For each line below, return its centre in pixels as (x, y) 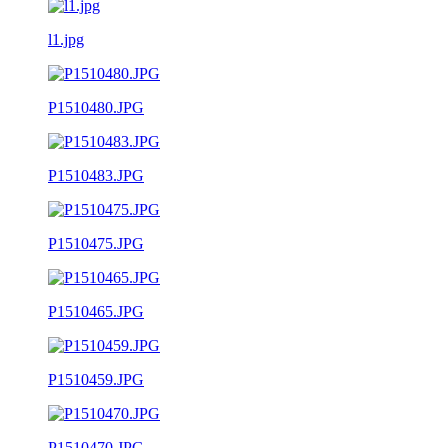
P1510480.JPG (96, 107)
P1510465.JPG (96, 311)
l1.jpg (66, 39)
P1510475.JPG (96, 243)
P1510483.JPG (96, 175)
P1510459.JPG (96, 379)
